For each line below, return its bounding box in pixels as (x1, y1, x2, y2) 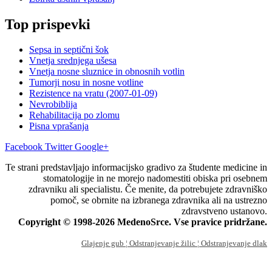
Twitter (45, 141, 72, 152)
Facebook (5, 141, 42, 152)
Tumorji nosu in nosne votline (29, 77, 143, 88)
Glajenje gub (81, 239, 126, 248)
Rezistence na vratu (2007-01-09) (29, 88, 157, 99)
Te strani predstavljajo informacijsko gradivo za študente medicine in (5, 162, 267, 173)
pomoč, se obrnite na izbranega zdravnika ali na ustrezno (50, 195, 267, 206)
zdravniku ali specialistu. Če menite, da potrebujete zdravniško (29, 184, 267, 195)
